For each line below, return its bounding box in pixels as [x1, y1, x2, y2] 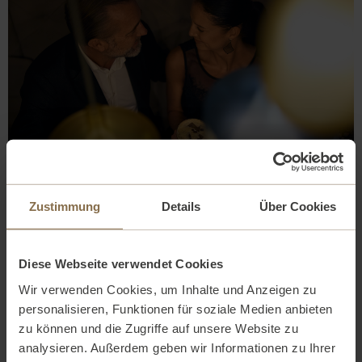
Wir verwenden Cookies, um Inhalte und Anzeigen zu [19, 282, 317, 297]
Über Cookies [259, 199, 336, 213]
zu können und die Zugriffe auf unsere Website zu [19, 321, 298, 335]
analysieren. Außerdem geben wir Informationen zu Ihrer [19, 340, 335, 355]
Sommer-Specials [116, 142, 245, 159]
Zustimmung [29, 199, 100, 213]
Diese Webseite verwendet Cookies [19, 256, 223, 271]
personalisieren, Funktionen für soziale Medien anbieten [19, 301, 333, 316]
